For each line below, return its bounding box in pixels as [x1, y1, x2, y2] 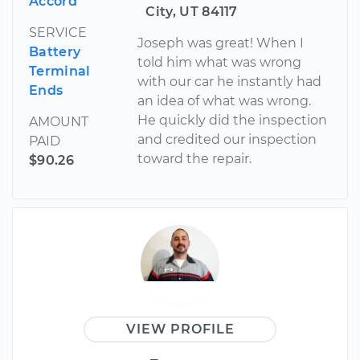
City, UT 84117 [145, 3, 238, 19]
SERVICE [29, 24, 87, 40]
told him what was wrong [137, 54, 302, 70]
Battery [29, 43, 81, 59]
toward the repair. [137, 150, 252, 166]
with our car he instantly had [137, 73, 322, 89]
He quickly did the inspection [137, 112, 328, 128]
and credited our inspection [137, 131, 317, 147]
